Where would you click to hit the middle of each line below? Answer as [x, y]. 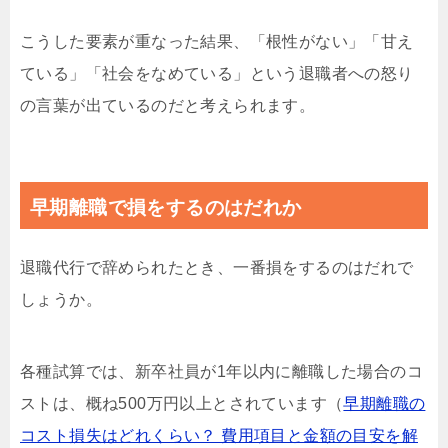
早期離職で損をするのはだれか [166, 208]
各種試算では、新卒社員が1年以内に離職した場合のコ [221, 372]
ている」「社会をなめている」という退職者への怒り [217, 74]
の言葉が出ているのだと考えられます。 [168, 106]
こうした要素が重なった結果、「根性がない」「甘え [217, 42]
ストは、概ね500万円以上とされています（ [182, 404]
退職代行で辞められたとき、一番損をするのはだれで [217, 268]
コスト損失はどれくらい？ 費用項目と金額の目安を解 [219, 436]
